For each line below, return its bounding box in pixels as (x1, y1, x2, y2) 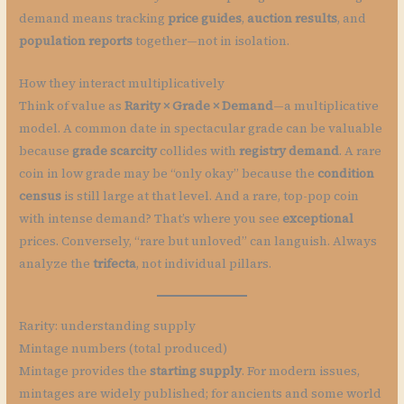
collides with (157, 142, 240, 161)
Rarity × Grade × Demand (124, 97, 274, 115)
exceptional (282, 210, 354, 228)
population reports (19, 32, 133, 50)
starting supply (150, 363, 243, 381)
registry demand (239, 142, 340, 161)
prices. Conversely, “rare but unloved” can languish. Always (19, 233, 378, 251)
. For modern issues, (242, 363, 361, 381)
